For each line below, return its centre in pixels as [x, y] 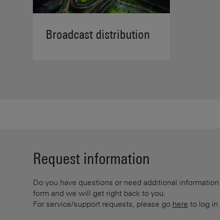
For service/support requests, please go [103, 204]
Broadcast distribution [98, 35]
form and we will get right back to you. [99, 193]
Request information [91, 159]
